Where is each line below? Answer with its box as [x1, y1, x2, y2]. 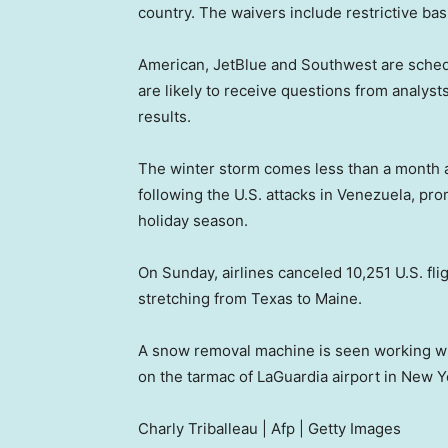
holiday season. [138, 211, 248, 231]
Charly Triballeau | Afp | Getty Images [138, 419, 401, 439]
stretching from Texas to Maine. [138, 289, 362, 309]
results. [138, 107, 191, 127]
